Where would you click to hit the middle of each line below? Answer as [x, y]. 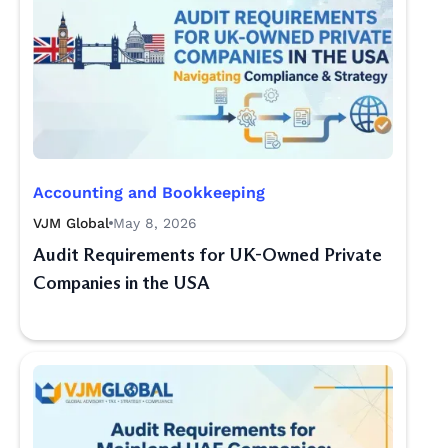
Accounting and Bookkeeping [149, 192]
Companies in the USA [121, 283]
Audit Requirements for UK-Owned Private [207, 255]
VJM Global [71, 223]
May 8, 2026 [155, 223]
